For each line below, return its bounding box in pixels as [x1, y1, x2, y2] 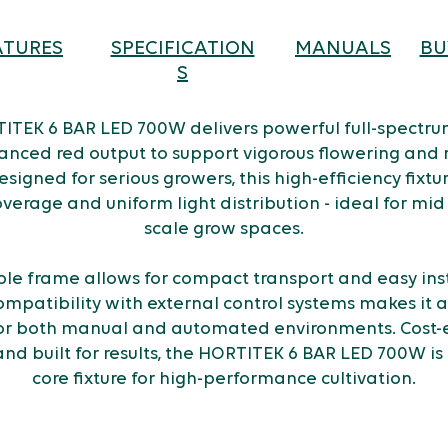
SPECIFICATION [110, 39, 255, 59]
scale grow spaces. [144, 220, 304, 239]
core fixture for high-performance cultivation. [32, 370, 416, 389]
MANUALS [295, 39, 391, 59]
